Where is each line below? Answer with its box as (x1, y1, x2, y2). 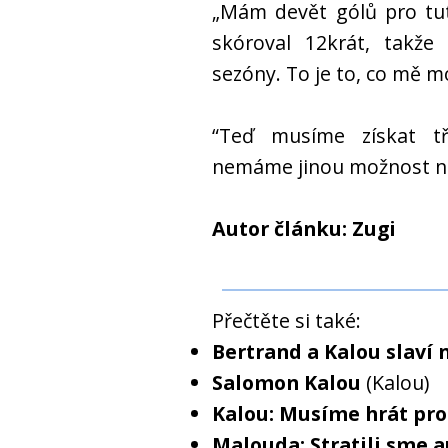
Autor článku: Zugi (212, 215, 396, 242)
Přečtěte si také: (212, 307, 361, 334)
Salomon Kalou (212, 369, 361, 396)
